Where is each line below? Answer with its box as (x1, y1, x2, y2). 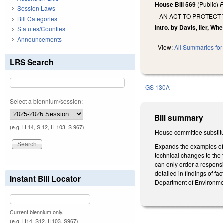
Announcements (17, 34, 62, 43)
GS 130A (145, 83, 170, 92)
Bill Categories (17, 14, 57, 23)
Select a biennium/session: (10, 96, 83, 105)
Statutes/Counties (17, 24, 65, 33)
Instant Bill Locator (10, 172, 81, 184)
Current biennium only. (10, 208, 63, 216)
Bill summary (154, 112, 204, 124)
